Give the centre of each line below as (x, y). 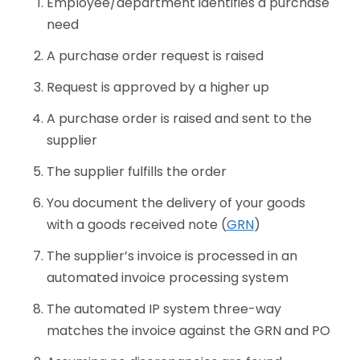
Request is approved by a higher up (157, 88)
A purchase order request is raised (155, 56)
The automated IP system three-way (164, 309)
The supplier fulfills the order (136, 172)
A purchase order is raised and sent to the (179, 119)
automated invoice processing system (167, 278)
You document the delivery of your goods (176, 203)
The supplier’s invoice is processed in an (172, 256)
